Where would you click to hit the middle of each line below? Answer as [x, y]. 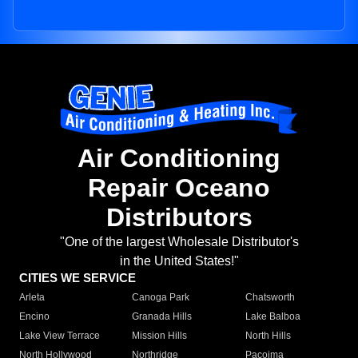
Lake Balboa [272, 317]
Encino [34, 317]
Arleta [32, 298]
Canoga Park [161, 298]
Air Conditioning [179, 159]
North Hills [268, 336]
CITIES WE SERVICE [78, 278]
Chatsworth [270, 298]
